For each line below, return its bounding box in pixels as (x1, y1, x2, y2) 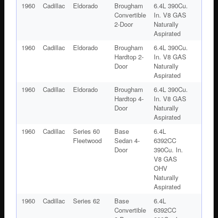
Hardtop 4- (114, 93, 144, 103)
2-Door (114, 19, 133, 29)
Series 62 (73, 196, 100, 205)
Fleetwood (73, 135, 102, 145)
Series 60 (73, 126, 100, 136)
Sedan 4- (114, 135, 140, 145)
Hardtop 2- (114, 52, 144, 61)
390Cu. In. (153, 145, 183, 154)
